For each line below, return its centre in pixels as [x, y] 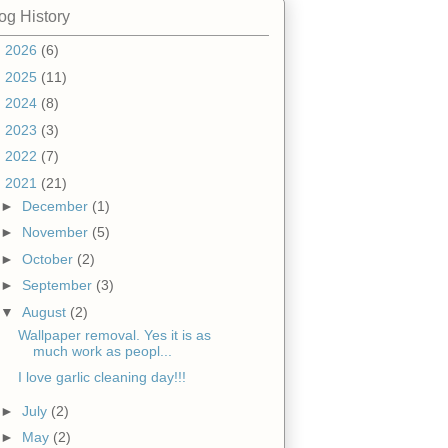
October [49, 258]
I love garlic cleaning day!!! [101, 377]
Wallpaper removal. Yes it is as [114, 334]
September [58, 285]
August [45, 311]
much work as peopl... [102, 350]
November [56, 232]
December [56, 205]
